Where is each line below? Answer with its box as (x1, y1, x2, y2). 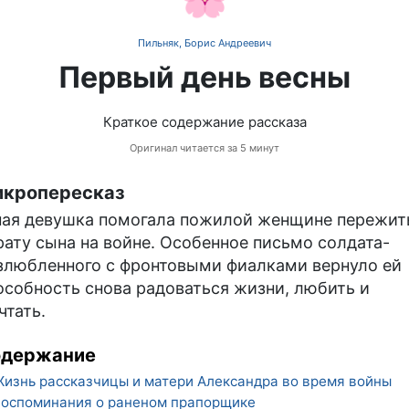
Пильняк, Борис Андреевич (138, 36, 271, 49)
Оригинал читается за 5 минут (130, 141, 279, 154)
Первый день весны (58, 58, 351, 95)
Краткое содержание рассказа (102, 112, 307, 131)
